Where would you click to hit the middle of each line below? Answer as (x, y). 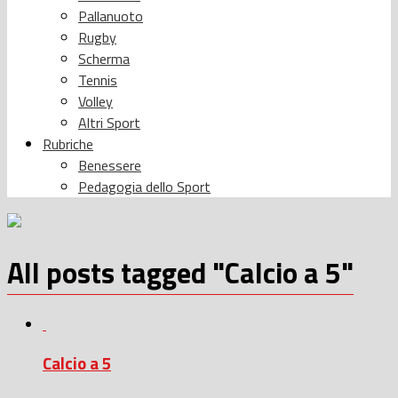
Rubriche (68, 143)
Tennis (98, 80)
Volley (96, 101)
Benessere (110, 165)
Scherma (104, 58)
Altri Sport (109, 122)
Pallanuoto (111, 16)
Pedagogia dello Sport (144, 186)
